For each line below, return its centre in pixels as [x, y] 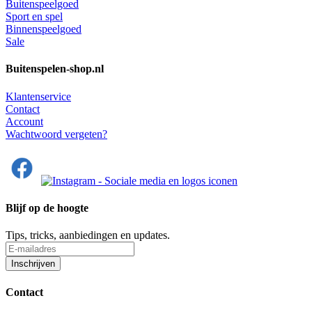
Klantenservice [38, 96]
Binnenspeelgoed [44, 29]
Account [24, 121]
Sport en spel [34, 17]
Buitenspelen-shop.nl [55, 69]
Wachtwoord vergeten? [56, 134]
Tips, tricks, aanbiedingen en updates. [88, 235]
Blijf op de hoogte [47, 208]
